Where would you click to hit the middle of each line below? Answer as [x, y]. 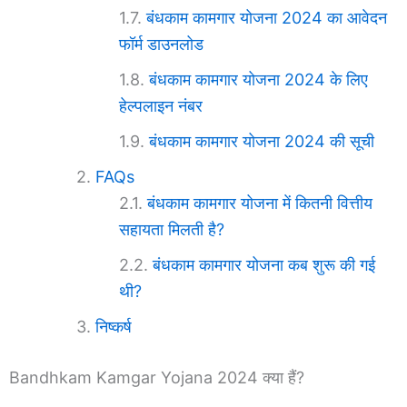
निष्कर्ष [116, 326]
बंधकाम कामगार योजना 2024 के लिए [258, 79]
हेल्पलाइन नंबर [163, 105]
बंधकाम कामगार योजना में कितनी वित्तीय [260, 203]
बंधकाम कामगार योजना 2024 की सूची [262, 141]
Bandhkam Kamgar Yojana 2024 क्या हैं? [157, 377]
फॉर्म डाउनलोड [164, 44]
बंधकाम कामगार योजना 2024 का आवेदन [267, 17]
